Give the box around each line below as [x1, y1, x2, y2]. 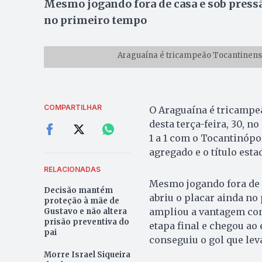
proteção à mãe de [43, 195, 119, 206]
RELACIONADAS [43, 164, 101, 174]
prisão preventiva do [43, 216, 129, 227]
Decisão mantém [43, 185, 113, 195]
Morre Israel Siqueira [43, 249, 130, 260]
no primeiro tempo [43, 13, 147, 27]
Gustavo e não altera [43, 206, 127, 216]
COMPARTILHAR [43, 102, 102, 112]
